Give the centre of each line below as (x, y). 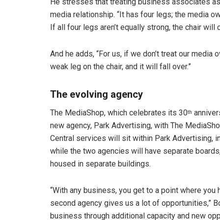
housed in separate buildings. (100, 164)
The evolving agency (96, 95)
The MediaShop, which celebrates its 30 (119, 113)
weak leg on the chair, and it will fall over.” (121, 67)
